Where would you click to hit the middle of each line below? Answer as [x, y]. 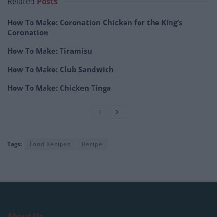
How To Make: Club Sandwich [61, 70]
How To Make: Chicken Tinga [59, 88]
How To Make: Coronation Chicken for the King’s [95, 23]
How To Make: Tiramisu [50, 51]
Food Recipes [50, 144]
